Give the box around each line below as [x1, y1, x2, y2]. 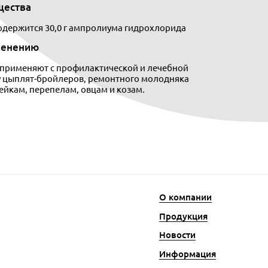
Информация [159, 248, 216, 260]
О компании [159, 190, 212, 203]
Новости [159, 229, 196, 241]
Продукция [159, 209, 208, 222]
